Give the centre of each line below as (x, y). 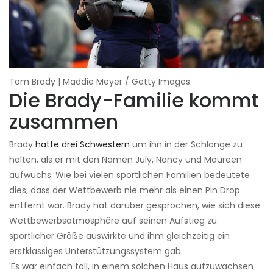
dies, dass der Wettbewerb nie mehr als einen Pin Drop (125, 190)
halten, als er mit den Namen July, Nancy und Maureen (126, 160)
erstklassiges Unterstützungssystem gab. (96, 251)
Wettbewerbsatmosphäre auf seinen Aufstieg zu (113, 221)
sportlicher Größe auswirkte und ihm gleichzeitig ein (119, 236)
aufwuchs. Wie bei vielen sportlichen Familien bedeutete (129, 175)
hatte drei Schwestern (83, 145)
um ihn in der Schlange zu (186, 145)
